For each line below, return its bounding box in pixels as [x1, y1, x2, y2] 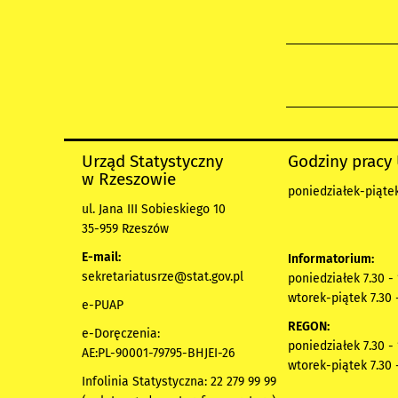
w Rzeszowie [82, 169, 176, 190]
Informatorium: [288, 251, 374, 267]
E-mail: [82, 250, 121, 266]
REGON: [288, 319, 330, 335]
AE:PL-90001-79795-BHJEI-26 [82, 346, 238, 362]
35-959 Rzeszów [82, 221, 169, 237]
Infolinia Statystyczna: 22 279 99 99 [82, 374, 276, 390]
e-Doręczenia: [82, 326, 163, 342]
